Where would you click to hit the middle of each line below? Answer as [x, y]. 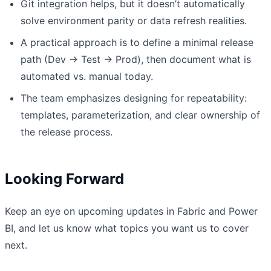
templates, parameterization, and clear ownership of [140, 115]
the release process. [67, 132]
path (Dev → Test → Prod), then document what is [136, 59]
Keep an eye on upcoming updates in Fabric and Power [131, 211]
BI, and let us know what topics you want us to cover [127, 228]
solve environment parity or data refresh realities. [134, 20]
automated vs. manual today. [87, 76]
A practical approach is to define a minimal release [137, 42]
